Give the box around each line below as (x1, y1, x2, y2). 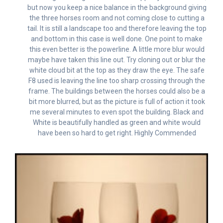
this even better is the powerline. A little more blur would (29, 45, 205, 54)
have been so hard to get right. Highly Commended (37, 129, 196, 137)
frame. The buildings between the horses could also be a (28, 87, 205, 96)
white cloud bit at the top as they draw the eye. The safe (29, 66, 205, 75)
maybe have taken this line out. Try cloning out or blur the (28, 56, 206, 64)
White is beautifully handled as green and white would (33, 118, 201, 127)
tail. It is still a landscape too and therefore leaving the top (27, 24, 207, 33)
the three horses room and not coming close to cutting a (29, 14, 205, 22)
